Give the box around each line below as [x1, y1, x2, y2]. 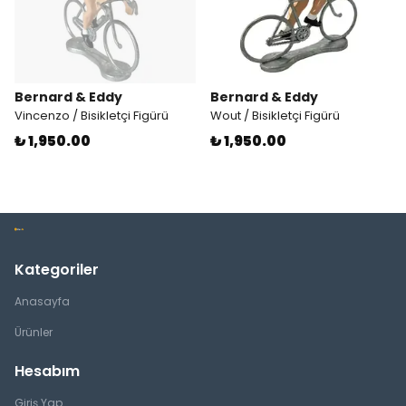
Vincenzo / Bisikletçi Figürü [14, 111, 169, 129]
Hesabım [14, 364, 80, 386]
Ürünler [14, 328, 53, 344]
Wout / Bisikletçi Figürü [210, 111, 340, 129]
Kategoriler [14, 263, 99, 285]
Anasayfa [14, 297, 70, 314]
